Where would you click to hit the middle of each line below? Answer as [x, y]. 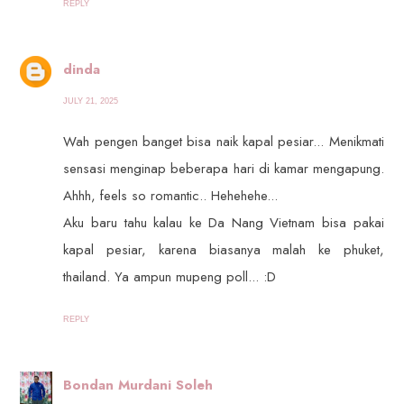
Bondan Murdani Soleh [138, 385]
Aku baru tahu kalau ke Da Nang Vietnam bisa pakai [224, 223]
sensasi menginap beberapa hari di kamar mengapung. [224, 169]
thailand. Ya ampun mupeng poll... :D [170, 277]
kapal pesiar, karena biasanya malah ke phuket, [224, 250]
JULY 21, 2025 [91, 101]
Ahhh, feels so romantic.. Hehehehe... [171, 196]
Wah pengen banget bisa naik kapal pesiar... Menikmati [224, 142]
